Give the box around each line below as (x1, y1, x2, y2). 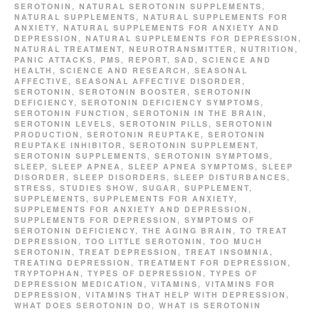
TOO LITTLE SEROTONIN (85, 236, 203, 247)
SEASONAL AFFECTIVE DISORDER (75, 75, 242, 87)
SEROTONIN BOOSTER (79, 86, 187, 98)
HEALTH (14, 65, 53, 76)
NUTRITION (241, 43, 295, 55)
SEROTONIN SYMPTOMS (155, 150, 270, 162)
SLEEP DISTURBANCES (174, 172, 287, 183)
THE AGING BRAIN (142, 225, 233, 236)
